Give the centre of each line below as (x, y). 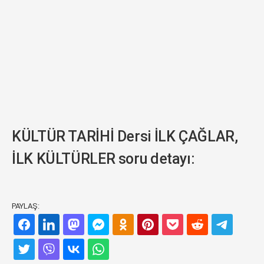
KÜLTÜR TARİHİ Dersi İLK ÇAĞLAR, (125, 136)
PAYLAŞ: (26, 206)
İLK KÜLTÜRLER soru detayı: (103, 159)
